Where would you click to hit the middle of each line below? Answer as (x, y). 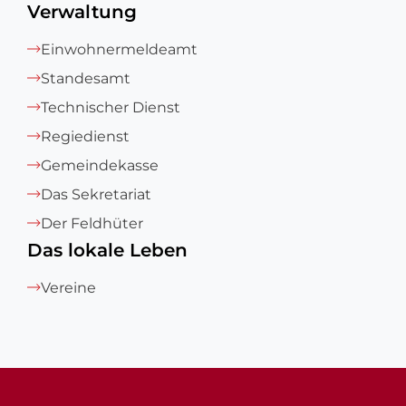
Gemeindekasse (100, 165)
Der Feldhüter (92, 223)
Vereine (68, 288)
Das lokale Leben (107, 250)
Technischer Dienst (111, 107)
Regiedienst (85, 136)
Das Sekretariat (96, 194)
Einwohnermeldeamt (119, 49)
